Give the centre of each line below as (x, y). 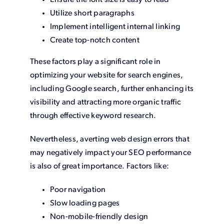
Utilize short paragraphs (92, 14)
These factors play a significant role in (95, 62)
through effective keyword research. (93, 116)
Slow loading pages (85, 204)
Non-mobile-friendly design (99, 217)
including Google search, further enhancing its (112, 89)
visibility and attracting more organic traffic (105, 103)
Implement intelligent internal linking (115, 27)
